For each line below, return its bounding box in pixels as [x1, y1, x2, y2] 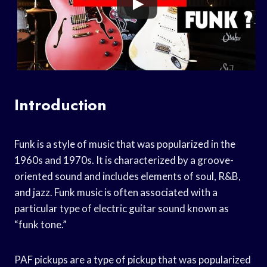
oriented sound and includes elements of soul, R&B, [14, 169, 241, 182]
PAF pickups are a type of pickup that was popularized [14, 253, 251, 266]
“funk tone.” [14, 218, 67, 231]
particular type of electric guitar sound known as [14, 201, 229, 215]
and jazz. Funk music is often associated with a [14, 185, 218, 198]
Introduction [14, 93, 107, 116]
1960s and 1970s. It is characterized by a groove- [14, 153, 234, 166]
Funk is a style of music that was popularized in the [14, 137, 235, 150]
